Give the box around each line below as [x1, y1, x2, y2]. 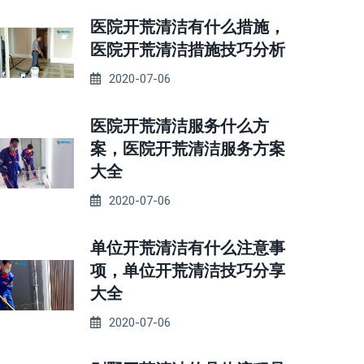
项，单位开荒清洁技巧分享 [90, 262, 285, 279]
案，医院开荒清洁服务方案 [90, 140, 285, 158]
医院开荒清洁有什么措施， [90, 18, 285, 36]
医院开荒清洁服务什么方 [90, 117, 269, 135]
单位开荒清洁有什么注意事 [90, 239, 285, 257]
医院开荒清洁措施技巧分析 [90, 41, 285, 58]
